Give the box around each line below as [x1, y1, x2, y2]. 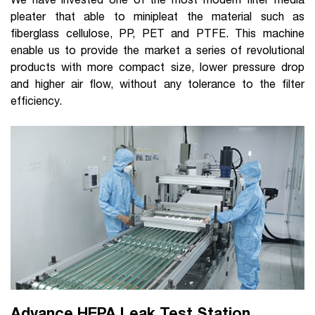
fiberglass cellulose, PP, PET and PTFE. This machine [11, 27, 304, 40]
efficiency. [11, 94, 62, 108]
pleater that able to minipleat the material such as [11, 10, 304, 23]
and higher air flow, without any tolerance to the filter [11, 77, 304, 91]
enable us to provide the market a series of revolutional [11, 44, 304, 57]
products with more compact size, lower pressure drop [11, 60, 304, 74]
